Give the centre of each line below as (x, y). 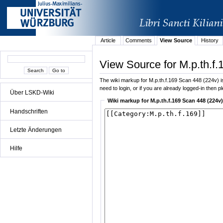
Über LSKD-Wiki (32, 93)
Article (108, 41)
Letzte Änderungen (36, 130)
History (210, 41)
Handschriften (29, 111)
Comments (139, 41)
